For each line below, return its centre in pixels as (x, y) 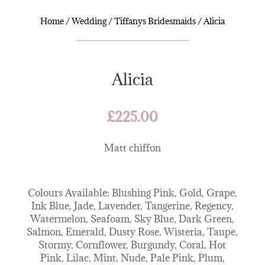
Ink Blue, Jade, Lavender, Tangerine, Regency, (132, 206)
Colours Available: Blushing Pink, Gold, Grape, (132, 193)
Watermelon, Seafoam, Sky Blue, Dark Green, (132, 219)
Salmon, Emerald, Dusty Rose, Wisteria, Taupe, (132, 232)
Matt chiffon (132, 148)
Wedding (89, 21)
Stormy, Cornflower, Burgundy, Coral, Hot (132, 245)
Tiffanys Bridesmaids (155, 21)
